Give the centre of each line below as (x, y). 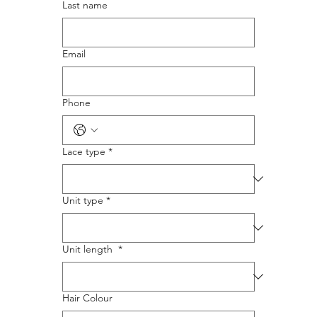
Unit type (83, 200)
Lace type (84, 151)
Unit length (89, 249)
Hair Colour (87, 298)
